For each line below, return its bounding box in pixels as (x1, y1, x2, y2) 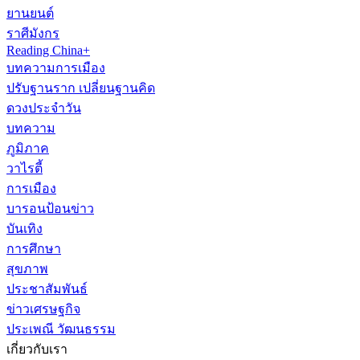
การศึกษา (6, 241, 61, 256)
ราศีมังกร (6, 26, 59, 40)
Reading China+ (6, 43, 90, 57)
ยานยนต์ (6, 6, 54, 20)
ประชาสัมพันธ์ (6, 281, 88, 296)
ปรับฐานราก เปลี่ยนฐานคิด (6, 80, 155, 95)
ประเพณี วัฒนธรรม (6, 321, 116, 336)
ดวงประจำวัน (6, 100, 81, 115)
